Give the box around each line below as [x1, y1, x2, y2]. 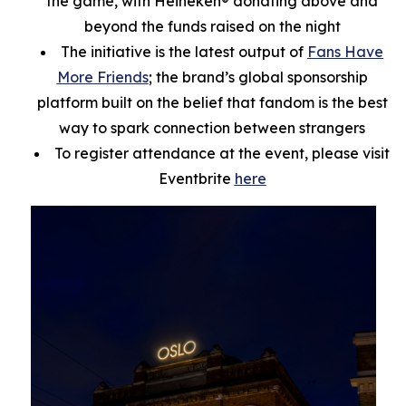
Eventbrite [158, 169, 235, 188]
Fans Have [307, 43, 383, 61]
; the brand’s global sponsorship [148, 68, 368, 86]
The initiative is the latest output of [61, 43, 307, 61]
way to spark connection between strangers [59, 119, 365, 137]
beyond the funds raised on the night [83, 17, 341, 35]
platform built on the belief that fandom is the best [36, 93, 388, 111]
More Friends [56, 68, 149, 86]
